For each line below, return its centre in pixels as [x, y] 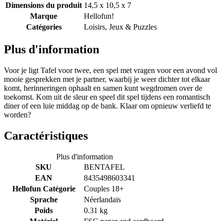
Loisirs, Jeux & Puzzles [120, 27]
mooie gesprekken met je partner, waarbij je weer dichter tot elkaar [107, 79]
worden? [18, 114]
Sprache [44, 199]
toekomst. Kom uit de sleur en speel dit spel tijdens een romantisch [107, 97]
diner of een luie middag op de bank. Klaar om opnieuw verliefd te [108, 106]
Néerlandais [102, 199]
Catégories [44, 27]
